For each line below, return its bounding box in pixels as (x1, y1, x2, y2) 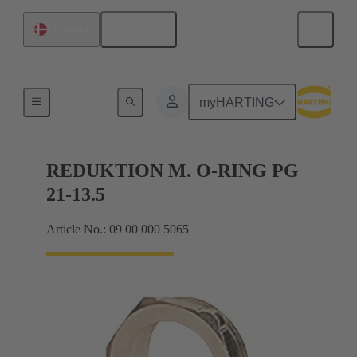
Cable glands (62, 93, 120, 105)
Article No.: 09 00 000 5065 (46, 222, 189, 237)
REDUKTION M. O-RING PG (46, 160, 299, 182)
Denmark (47, 23, 88, 35)
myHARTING (199, 95, 275, 109)
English (123, 22, 166, 37)
